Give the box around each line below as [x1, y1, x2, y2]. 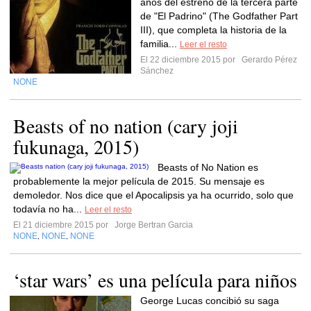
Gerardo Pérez [239, 55, 297, 65]
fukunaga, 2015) [13, 133, 139, 160]
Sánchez [140, 66, 174, 76]
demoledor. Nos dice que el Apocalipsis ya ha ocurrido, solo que [13, 190, 294, 201]
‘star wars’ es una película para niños [13, 267, 297, 293]
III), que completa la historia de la [140, 24, 287, 35]
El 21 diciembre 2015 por [13, 220, 112, 230]
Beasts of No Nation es [158, 162, 258, 173]
